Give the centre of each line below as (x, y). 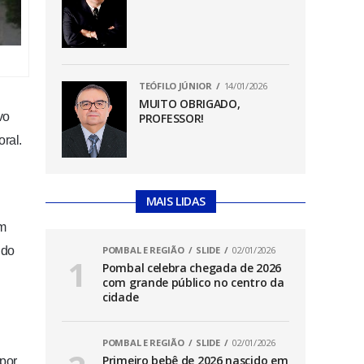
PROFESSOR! (171, 118)
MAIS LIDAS (175, 201)
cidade (121, 297)
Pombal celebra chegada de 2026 (192, 268)
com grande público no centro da (193, 283)
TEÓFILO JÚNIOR (175, 85)
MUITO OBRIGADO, (190, 103)
